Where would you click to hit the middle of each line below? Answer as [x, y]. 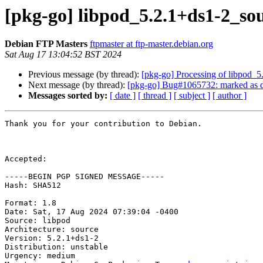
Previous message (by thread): [85, 75]
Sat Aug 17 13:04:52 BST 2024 [63, 55]
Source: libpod [38, 221]
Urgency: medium [40, 256]
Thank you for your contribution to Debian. [103, 124]
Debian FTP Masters [46, 44]
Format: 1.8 [31, 203]
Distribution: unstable [56, 247]
